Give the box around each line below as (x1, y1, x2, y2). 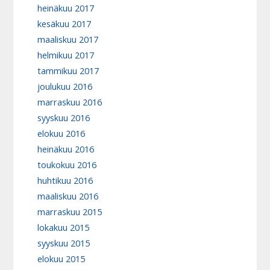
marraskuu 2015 (37, 206, 102, 218)
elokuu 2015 (37, 253, 86, 265)
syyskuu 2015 (37, 237, 90, 250)
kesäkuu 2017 (37, 18, 92, 30)
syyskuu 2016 (37, 112, 90, 124)
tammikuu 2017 (37, 65, 99, 77)
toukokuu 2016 (37, 159, 97, 171)
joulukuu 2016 (37, 81, 93, 93)
